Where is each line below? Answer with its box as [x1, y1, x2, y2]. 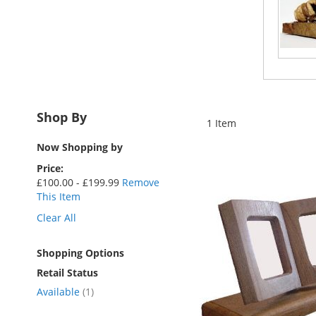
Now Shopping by [37, 140, 123, 154]
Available [37, 285, 83, 298]
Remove [122, 176, 159, 189]
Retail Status [37, 266, 98, 279]
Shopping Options [37, 246, 124, 260]
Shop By [37, 109, 87, 126]
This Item [37, 190, 80, 203]
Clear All [37, 211, 76, 224]
